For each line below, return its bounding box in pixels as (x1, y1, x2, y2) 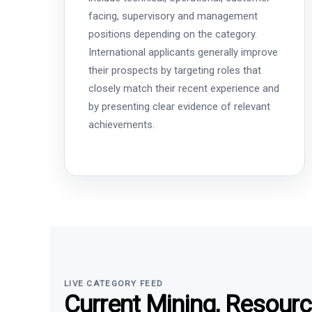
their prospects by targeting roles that (88, 63, 261, 77)
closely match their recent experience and (88, 81, 279, 95)
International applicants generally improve (88, 45, 278, 58)
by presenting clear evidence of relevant (88, 100, 270, 113)
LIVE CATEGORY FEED (64, 278, 164, 288)
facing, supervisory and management (88, 9, 258, 22)
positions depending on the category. (88, 27, 257, 40)
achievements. (88, 118, 155, 131)
